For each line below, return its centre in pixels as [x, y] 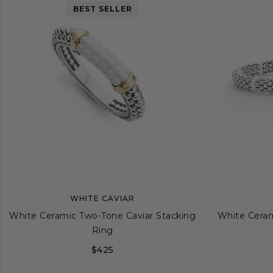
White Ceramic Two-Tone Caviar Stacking [103, 216]
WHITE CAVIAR [103, 198]
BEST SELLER [102, 9]
